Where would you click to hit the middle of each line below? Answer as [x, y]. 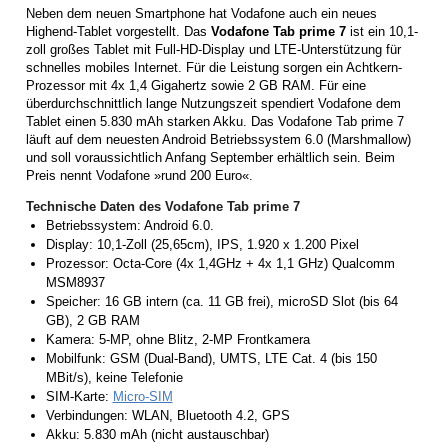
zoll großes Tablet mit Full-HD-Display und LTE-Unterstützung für [213, 49]
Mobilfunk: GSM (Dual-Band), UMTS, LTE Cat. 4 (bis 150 [211, 358]
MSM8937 [75, 282]
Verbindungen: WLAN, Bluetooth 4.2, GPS [167, 415]
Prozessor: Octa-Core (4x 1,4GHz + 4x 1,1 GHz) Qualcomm [220, 263]
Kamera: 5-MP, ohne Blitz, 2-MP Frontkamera [177, 339]
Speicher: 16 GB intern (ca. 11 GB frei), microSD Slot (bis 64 [221, 301]
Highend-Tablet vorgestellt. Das [118, 31]
